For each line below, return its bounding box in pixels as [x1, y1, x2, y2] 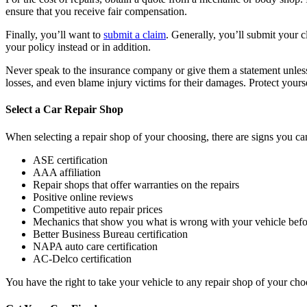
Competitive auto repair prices [33, 203, 162, 215]
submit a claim [103, 29, 166, 41]
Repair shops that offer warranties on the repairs [33, 178, 239, 191]
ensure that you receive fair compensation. [5, 5, 187, 18]
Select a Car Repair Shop [5, 103, 123, 116]
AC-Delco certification [33, 252, 132, 265]
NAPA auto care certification [33, 240, 158, 252]
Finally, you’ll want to [5, 29, 103, 41]
